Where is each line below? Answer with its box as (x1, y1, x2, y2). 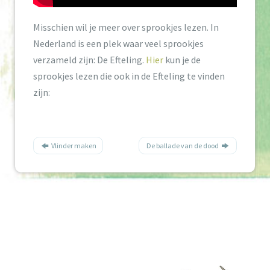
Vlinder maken (49, 140, 96, 150)
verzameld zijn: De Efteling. (33, 53, 146, 66)
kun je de (163, 53, 201, 66)
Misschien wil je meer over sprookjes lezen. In (33, 20, 219, 33)
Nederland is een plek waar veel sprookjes (33, 37, 204, 49)
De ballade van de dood (145, 140, 221, 150)
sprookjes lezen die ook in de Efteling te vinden (33, 69, 225, 82)
